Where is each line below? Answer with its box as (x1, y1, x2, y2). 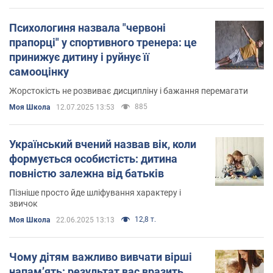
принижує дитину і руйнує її (9, 50, 149, 63)
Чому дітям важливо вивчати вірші (9, 250, 192, 263)
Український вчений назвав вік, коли (9, 137, 196, 151)
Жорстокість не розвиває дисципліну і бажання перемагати (9, 85, 248, 96)
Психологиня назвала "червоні (9, 21, 166, 34)
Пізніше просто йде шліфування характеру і (9, 187, 181, 197)
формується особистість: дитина (9, 152, 177, 165)
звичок (9, 198, 38, 208)
